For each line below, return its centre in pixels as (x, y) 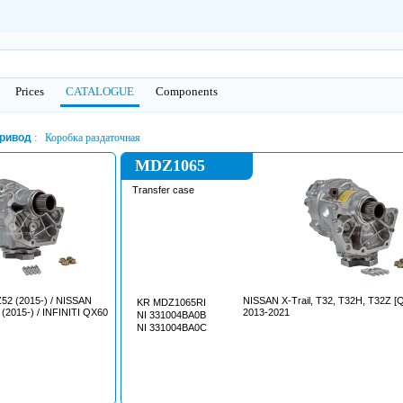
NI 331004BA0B (171, 315)
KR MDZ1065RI (171, 302)
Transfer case (163, 190)
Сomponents (187, 91)
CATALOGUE (100, 91)
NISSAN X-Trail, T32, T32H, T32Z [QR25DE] (262, 300)
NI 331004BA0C (172, 327)
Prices (30, 91)
